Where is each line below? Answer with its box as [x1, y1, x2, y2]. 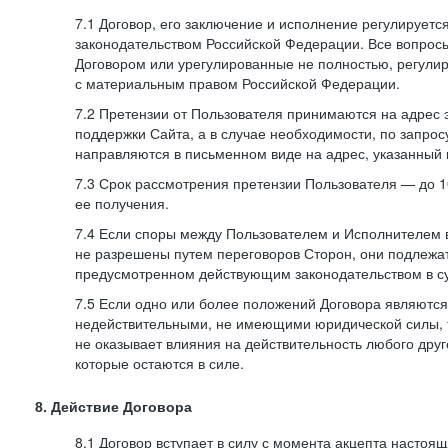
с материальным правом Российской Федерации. [75, 73, 400, 93]
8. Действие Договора [35, 399, 192, 415]
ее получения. [75, 193, 169, 213]
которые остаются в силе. [75, 353, 244, 373]
